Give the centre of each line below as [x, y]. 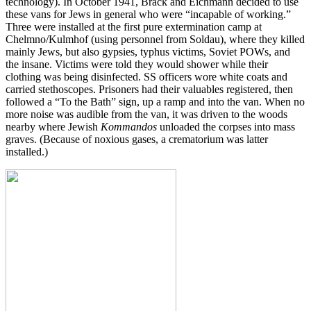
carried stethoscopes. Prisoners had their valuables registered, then [149, 90]
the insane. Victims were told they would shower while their [137, 65]
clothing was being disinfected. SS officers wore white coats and [146, 77]
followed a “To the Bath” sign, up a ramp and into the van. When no [155, 102]
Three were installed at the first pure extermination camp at [134, 27]
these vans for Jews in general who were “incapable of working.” [148, 15]
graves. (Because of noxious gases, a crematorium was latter [137, 140]
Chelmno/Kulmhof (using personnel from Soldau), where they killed [155, 40]
